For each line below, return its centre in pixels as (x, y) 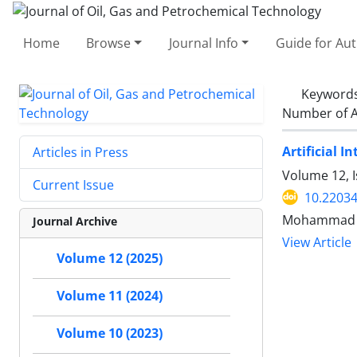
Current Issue (73, 184)
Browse (109, 43)
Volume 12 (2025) (110, 258)
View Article (317, 242)
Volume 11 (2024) (110, 296)
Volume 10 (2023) (110, 333)
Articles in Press (80, 152)
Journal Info (203, 43)
